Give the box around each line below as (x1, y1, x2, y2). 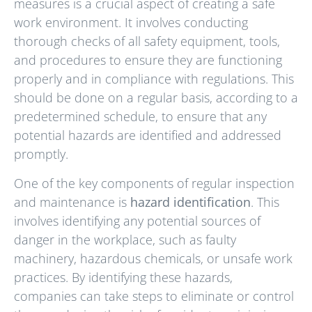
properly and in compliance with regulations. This (14, 70, 294, 88)
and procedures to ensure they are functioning (14, 52, 282, 69)
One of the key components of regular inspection (14, 174, 295, 192)
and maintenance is (14, 193, 130, 210)
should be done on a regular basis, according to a (14, 89, 298, 107)
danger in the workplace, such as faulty (14, 231, 236, 248)
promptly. (14, 146, 68, 163)
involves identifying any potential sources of (14, 212, 260, 229)
